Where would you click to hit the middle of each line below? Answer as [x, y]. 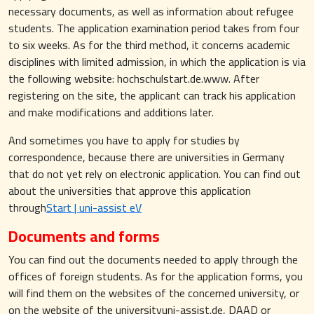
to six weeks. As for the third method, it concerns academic [149, 45]
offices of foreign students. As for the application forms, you [156, 276]
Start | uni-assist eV [94, 207]
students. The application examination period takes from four [154, 28]
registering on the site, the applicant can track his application [152, 95]
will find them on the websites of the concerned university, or [154, 293]
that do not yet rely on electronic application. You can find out [155, 174]
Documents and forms [84, 236]
